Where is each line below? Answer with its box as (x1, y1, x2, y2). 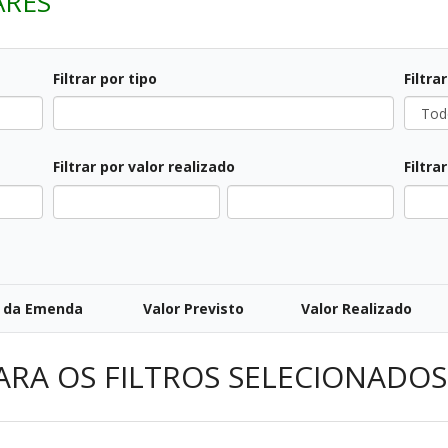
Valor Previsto (143, 299, 244, 318)
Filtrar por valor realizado (52, 157, 235, 177)
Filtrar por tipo (52, 69, 157, 88)
